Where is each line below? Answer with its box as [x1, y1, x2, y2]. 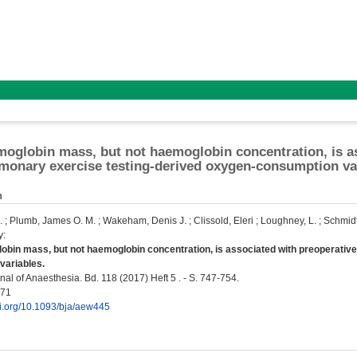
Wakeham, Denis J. [103, 215, 186, 227]
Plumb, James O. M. [10, 215, 96, 227]
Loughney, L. [261, 215, 316, 227]
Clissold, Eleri [194, 215, 253, 227]
